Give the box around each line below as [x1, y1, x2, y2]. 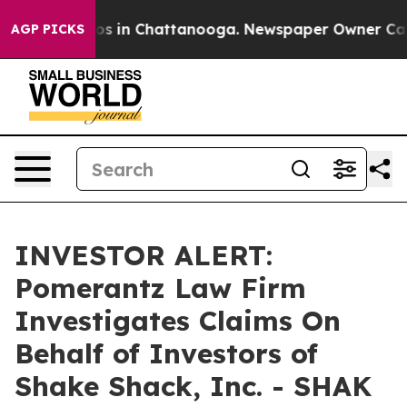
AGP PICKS [11, 21, 84, 37]
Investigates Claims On [15, 303, 341, 338]
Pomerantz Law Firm [15, 271, 306, 305]
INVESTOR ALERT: [15, 238, 273, 273]
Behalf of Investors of [15, 336, 318, 371]
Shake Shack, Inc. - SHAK [15, 369, 372, 403]
